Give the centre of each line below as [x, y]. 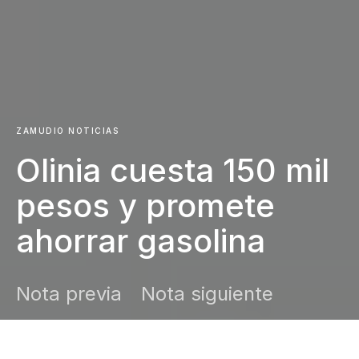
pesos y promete [145, 206]
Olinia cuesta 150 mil [173, 170]
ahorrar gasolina [141, 241]
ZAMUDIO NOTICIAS [67, 131]
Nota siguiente [207, 294]
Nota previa [69, 294]
